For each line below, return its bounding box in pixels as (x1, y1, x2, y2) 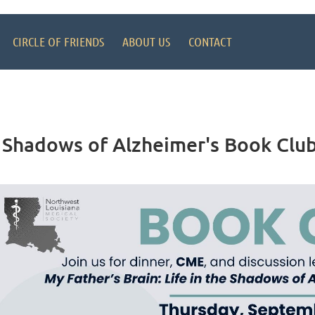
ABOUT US (122, 34, 170, 49)
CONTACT (188, 34, 232, 49)
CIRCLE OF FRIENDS (13, 34, 104, 49)
